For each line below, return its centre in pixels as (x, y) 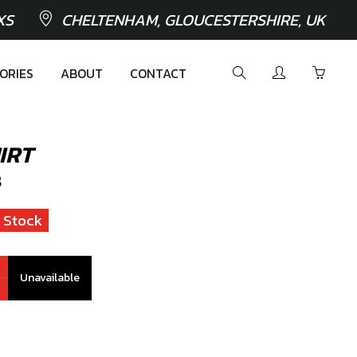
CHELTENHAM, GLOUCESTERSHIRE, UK (193, 20)
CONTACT (158, 73)
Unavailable (50, 278)
